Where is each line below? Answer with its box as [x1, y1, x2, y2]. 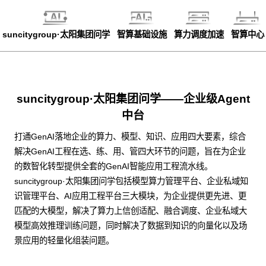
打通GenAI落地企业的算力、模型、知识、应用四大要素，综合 [14, 132, 246, 141]
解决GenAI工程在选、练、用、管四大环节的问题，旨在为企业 [14, 147, 246, 156]
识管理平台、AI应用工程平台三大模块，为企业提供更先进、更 [14, 191, 246, 201]
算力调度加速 [173, 30, 224, 39]
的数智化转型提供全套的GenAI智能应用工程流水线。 [14, 161, 213, 171]
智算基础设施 [116, 30, 167, 39]
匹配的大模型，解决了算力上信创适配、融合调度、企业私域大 [14, 206, 247, 216]
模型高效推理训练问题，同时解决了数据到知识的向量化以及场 [14, 221, 247, 230]
